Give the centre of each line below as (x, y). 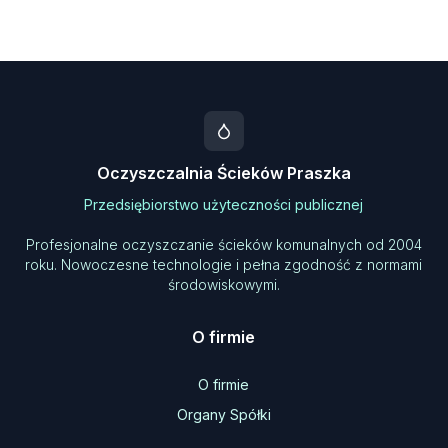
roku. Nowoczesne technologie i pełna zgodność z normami (224, 264)
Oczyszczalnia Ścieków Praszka (223, 173)
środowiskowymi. (223, 284)
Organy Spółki (223, 414)
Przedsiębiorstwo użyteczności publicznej (224, 204)
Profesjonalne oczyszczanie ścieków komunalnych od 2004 (223, 244)
